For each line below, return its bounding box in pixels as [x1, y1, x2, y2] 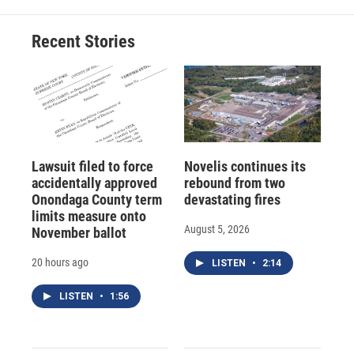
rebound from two [183, 174, 285, 191]
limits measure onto [32, 207, 146, 224]
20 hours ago [32, 255, 88, 269]
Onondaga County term [32, 190, 162, 208]
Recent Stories [32, 32, 135, 52]
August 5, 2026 [183, 222, 250, 235]
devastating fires [183, 190, 281, 208]
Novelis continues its [183, 157, 306, 175]
